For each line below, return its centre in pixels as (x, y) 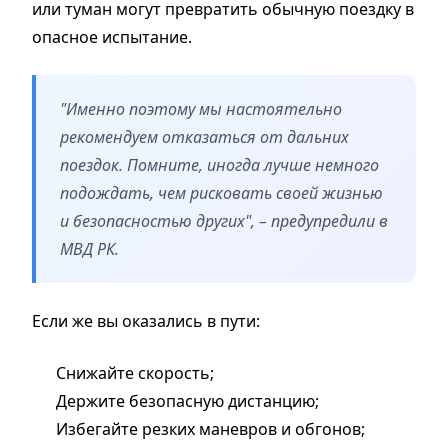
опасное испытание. (112, 36)
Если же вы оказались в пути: (146, 320)
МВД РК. (89, 248)
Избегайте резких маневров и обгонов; (212, 428)
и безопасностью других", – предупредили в (224, 220)
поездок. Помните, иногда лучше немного (219, 164)
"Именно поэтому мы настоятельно (201, 108)
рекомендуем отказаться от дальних (204, 136)
